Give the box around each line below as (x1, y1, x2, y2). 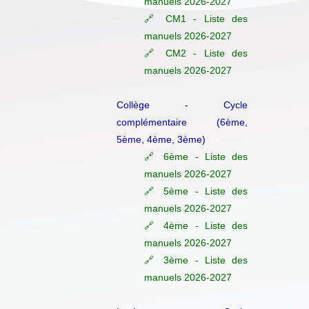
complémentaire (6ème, (117, 116, 248, 128)
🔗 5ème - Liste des (144, 185, 248, 197)
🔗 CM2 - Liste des (144, 47, 248, 59)
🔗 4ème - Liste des (144, 219, 248, 231)
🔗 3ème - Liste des (144, 254, 248, 266)
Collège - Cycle (117, 99, 248, 110)
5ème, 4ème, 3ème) (117, 133, 206, 145)
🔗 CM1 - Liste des (144, 12, 248, 24)
